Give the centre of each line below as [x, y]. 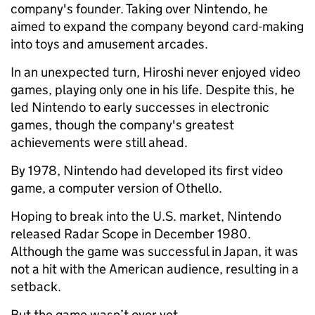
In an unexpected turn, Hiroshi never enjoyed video [155, 72]
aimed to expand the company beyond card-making [157, 27]
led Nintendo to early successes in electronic [140, 108]
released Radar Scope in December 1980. [131, 234]
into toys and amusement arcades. [109, 44]
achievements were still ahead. [99, 143]
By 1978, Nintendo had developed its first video [147, 171]
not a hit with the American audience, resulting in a [155, 269]
